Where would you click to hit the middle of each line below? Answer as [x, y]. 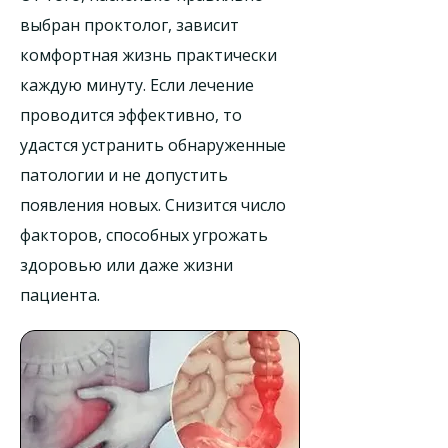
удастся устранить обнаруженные [153, 145]
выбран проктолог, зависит [129, 25]
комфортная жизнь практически [148, 55]
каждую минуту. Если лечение [137, 85]
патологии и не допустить [124, 175]
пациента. [60, 295]
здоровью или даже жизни [126, 265]
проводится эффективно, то [131, 115]
